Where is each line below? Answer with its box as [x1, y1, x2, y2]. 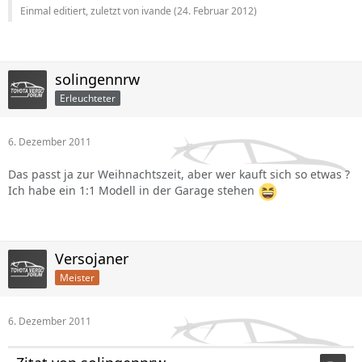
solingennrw [55, 69, 140, 89]
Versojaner [55, 249, 128, 268]
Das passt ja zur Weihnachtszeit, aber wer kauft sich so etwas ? [8, 166, 350, 182]
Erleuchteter [60, 90, 116, 105]
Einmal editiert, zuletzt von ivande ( [20, 4, 177, 18]
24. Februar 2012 [177, 4, 254, 18]
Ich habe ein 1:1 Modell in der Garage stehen [8, 183, 258, 199]
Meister [60, 270, 95, 284]
